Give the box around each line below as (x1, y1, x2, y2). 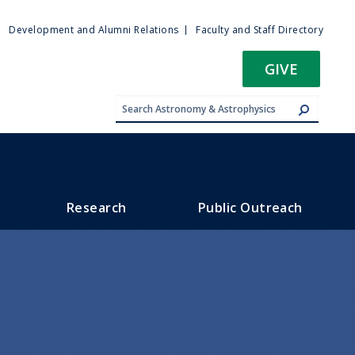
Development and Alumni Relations (9, 23, 179, 36)
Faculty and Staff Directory (196, 23, 323, 36)
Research (66, 198, 127, 216)
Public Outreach (197, 198, 303, 216)
